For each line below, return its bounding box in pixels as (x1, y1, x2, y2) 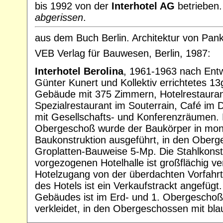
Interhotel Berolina (35, 66, 123, 77)
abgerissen (35, 11, 83, 23)
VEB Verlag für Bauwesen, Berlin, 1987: (35, 47, 211, 59)
